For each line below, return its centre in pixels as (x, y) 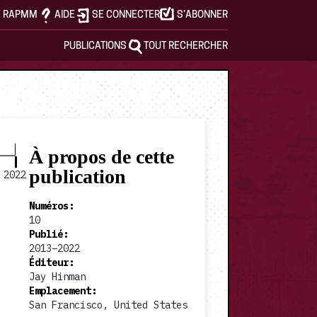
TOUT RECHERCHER (186, 46)
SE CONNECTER (126, 15)
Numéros (49, 206)
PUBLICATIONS (95, 46)
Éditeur (49, 263)
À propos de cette (102, 157)
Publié (46, 234)
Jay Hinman (57, 277)
